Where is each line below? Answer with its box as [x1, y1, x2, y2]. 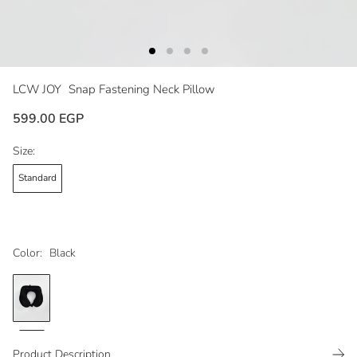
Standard [18, 171, 57, 185]
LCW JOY [13, 80, 65, 97]
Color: [13, 245, 42, 261]
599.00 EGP [13, 109, 84, 127]
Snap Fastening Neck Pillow [69, 80, 215, 97]
